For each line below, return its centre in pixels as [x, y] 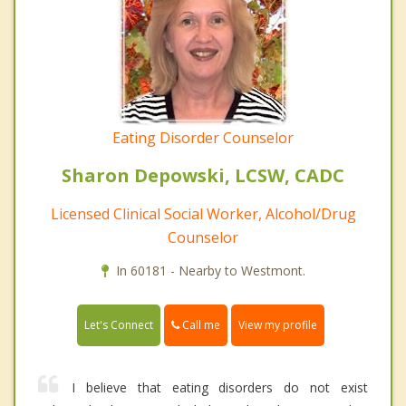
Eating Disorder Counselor [203, 138]
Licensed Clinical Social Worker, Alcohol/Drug [203, 214]
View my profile [278, 325]
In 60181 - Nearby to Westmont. [210, 271]
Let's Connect [119, 325]
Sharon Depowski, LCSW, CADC [203, 176]
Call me [200, 325]
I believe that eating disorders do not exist [220, 388]
